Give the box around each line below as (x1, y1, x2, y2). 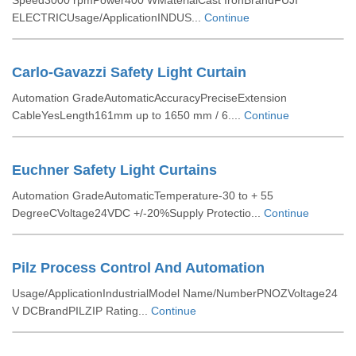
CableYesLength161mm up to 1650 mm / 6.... (12, 109, 244, 122)
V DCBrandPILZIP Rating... (12, 304, 151, 317)
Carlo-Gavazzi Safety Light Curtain (12, 64, 246, 80)
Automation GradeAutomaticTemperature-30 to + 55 (12, 189, 273, 202)
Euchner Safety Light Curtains (12, 162, 217, 178)
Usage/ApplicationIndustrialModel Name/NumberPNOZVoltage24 (12, 287, 338, 300)
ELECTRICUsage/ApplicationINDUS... (12, 11, 204, 24)
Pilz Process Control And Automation (12, 260, 265, 276)
